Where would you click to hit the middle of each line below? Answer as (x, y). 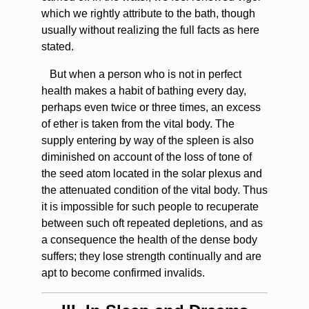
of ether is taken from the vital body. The (138, 124)
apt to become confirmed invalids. (123, 273)
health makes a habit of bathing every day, (144, 91)
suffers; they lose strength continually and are (151, 257)
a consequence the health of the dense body (149, 240)
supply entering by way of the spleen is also (148, 141)
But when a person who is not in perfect (144, 74)
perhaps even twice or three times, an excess (151, 108)
